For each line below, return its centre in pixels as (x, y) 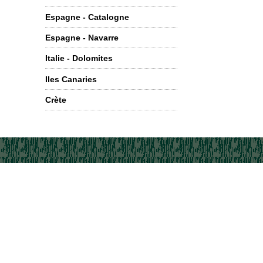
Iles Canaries (71, 79)
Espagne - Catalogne (87, 17)
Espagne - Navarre (82, 38)
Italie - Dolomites (79, 58)
